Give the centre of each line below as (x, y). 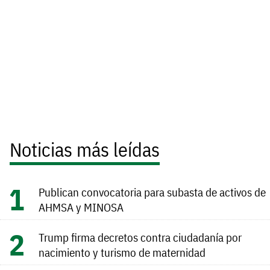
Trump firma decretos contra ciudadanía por (140, 237)
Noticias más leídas (85, 150)
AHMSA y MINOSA (81, 207)
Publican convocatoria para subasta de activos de (152, 192)
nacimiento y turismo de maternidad (122, 253)
